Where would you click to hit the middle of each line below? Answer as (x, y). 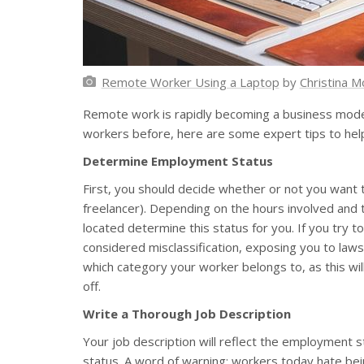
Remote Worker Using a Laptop (190, 82)
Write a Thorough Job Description (187, 313)
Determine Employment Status (178, 160)
